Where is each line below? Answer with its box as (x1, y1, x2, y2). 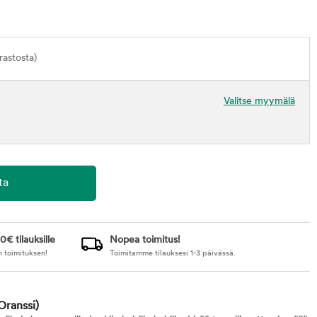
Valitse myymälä (224, 96, 295, 107)
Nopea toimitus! (109, 235, 180, 246)
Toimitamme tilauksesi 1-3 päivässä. (109, 250, 236, 258)
